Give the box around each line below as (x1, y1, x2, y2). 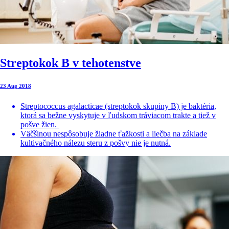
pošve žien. (20, 120, 59, 129)
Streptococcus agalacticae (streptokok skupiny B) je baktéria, (20, 101, 216, 110)
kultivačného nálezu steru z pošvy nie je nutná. (20, 138, 171, 147)
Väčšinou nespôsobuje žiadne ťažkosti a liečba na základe (20, 129, 207, 138)
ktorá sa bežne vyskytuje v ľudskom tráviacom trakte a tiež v (20, 110, 216, 120)
